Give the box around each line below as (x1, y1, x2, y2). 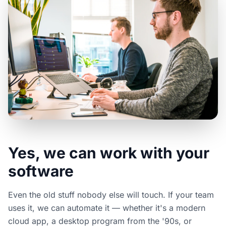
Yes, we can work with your (8, 143, 209, 162)
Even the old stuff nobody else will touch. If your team (8, 189, 214, 200)
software (8, 161, 74, 180)
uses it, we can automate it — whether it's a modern (8, 202, 205, 213)
